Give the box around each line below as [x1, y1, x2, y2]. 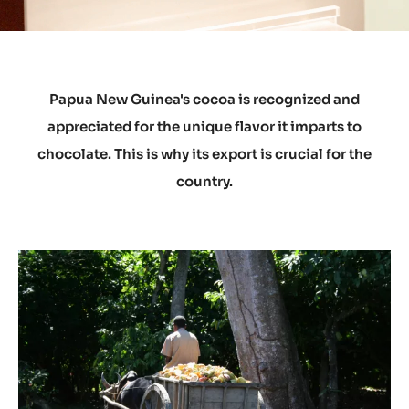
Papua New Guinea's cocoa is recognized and [49, 90, 360, 109]
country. [176, 173, 233, 191]
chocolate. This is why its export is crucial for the [37, 145, 372, 163]
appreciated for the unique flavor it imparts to [47, 118, 362, 136]
